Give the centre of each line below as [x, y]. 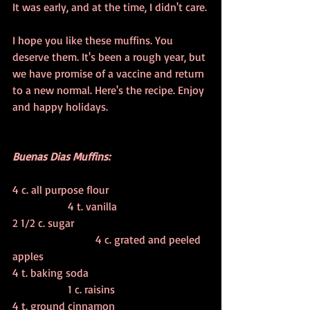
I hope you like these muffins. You [94, 40]
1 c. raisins [91, 290]
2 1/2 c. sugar [43, 223]
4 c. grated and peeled [54, 240]
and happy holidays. [60, 107]
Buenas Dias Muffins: [61, 157]
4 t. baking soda [51, 273]
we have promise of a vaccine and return [110, 74]
